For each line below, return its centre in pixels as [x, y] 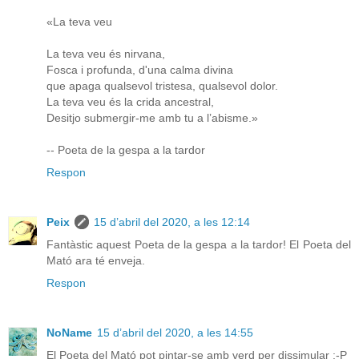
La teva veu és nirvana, [106, 54]
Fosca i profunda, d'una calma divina [140, 70]
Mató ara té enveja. [96, 261]
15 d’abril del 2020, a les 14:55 [175, 333]
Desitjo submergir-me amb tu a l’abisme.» [152, 118]
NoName [69, 333]
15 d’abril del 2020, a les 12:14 [172, 222]
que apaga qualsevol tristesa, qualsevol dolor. [162, 86]
